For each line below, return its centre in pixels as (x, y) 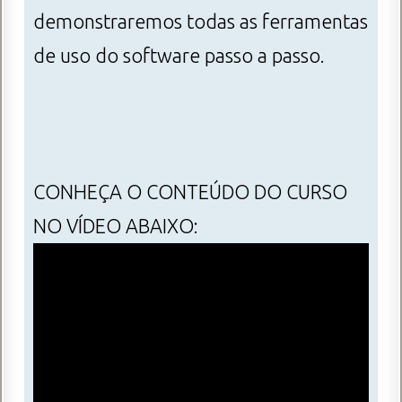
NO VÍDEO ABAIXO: (116, 227)
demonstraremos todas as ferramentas (201, 22)
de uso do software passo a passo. (179, 56)
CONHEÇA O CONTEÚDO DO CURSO (190, 192)
